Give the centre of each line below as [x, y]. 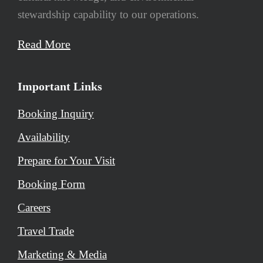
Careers [34, 207]
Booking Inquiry [56, 113]
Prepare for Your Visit [66, 160]
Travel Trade [46, 231]
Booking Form [51, 184]
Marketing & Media [62, 254]
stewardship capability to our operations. [108, 14]
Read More [44, 44]
